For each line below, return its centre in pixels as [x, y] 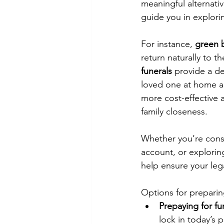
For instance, [168, 44]
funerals [156, 71]
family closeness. [174, 111]
